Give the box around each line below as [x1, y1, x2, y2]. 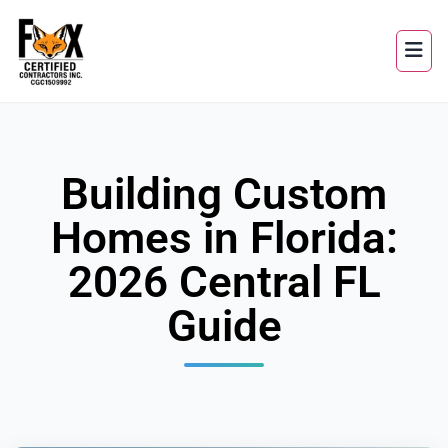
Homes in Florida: [50, 212, 398, 264]
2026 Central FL [67, 256, 381, 308]
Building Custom [61, 168, 387, 220]
